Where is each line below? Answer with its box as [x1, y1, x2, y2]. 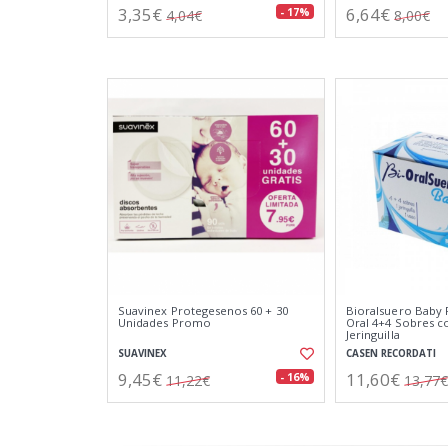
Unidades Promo [118, 315, 211, 330]
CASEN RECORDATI [346, 347, 436, 360]
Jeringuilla [346, 327, 400, 342]
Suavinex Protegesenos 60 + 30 [118, 303, 288, 318]
